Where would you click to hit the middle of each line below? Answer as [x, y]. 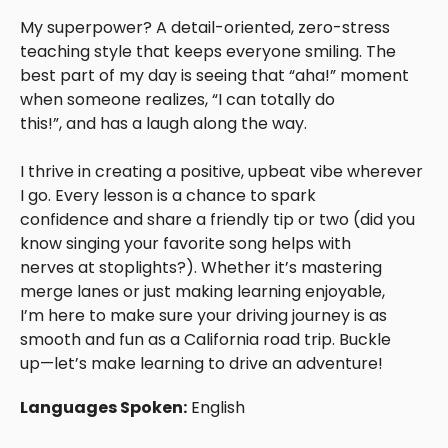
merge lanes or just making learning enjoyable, [202, 292]
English [218, 408]
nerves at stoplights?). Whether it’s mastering [201, 268]
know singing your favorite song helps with [185, 244]
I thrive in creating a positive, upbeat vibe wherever [221, 172]
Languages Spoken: [103, 408]
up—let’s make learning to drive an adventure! [201, 364]
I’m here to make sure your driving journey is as [203, 316]
